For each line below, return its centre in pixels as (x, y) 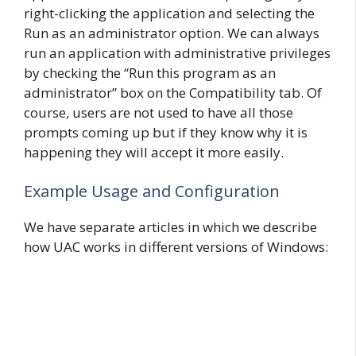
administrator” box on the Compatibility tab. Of (173, 92)
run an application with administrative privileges (177, 52)
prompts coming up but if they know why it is (166, 132)
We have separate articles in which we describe (170, 227)
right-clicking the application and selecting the (169, 13)
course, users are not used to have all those (159, 112)
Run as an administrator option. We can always (172, 33)
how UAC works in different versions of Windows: (176, 247)
